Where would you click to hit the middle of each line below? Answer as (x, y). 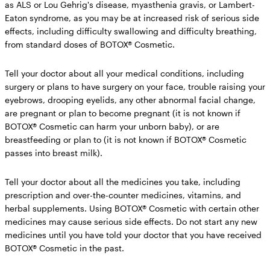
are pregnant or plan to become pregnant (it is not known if (123, 113)
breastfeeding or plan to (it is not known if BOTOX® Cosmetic (126, 139)
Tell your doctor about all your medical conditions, (105, 73)
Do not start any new (217, 221)
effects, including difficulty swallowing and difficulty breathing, (131, 31)
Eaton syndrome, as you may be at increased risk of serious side (132, 17)
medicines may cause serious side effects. (90, 221)
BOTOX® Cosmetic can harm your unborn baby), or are (112, 126)
